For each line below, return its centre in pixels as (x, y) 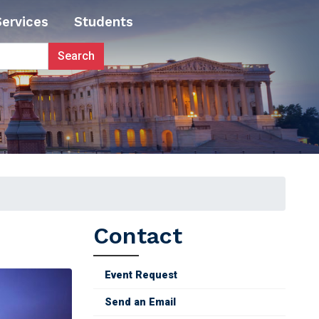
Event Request (141, 275)
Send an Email (140, 302)
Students (104, 21)
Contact (138, 236)
